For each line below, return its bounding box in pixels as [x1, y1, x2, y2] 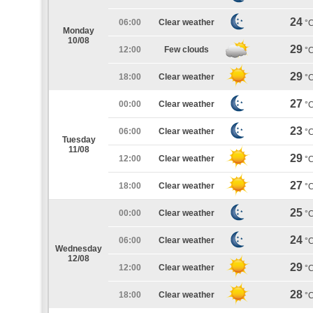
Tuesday [61, 135, 96, 145]
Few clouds [164, 45, 209, 54]
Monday [63, 26, 94, 36]
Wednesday [55, 244, 102, 254]
